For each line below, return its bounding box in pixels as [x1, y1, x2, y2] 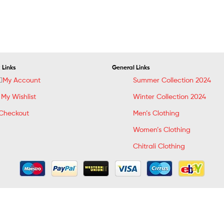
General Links [111, 63, 150, 71]
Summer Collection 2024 [132, 75, 211, 84]
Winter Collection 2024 [132, 91, 206, 100]
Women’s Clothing [132, 124, 190, 133]
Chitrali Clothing [132, 141, 185, 150]
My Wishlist [1, 91, 36, 100]
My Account [2, 75, 41, 84]
